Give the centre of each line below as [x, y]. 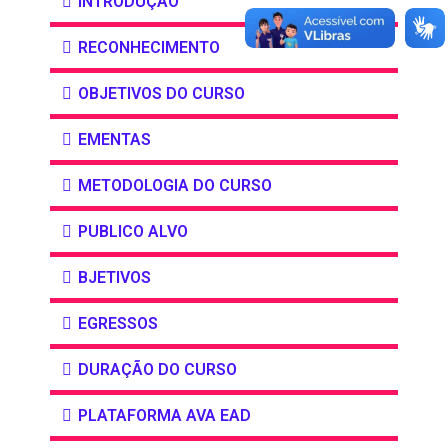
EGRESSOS [118, 324]
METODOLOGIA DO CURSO [175, 186]
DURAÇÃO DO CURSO [157, 370]
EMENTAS [114, 140]
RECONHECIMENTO [149, 48]
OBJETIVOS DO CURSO [161, 94]
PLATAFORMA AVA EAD [164, 416]
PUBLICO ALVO [133, 232]
